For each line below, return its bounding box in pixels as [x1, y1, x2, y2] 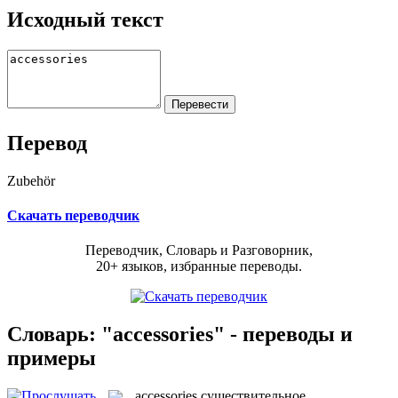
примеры [7, 346, 96, 370]
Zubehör [7, 172, 55, 188]
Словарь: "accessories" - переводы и [7, 322, 353, 346]
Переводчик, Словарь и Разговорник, [85, 243, 313, 259]
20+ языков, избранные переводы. [96, 259, 302, 275]
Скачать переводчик [7, 207, 139, 223]
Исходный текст [7, 7, 163, 31]
